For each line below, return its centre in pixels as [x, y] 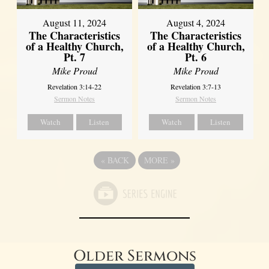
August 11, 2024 [75, 23]
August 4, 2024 [196, 23]
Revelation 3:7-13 [196, 87]
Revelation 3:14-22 [75, 87]
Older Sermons [134, 256]
